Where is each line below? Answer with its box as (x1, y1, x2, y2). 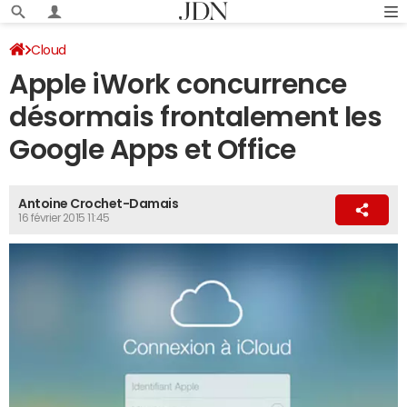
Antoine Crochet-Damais (18, 197, 179, 210)
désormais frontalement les (9, 103, 382, 131)
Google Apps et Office (9, 135, 296, 164)
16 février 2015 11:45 (18, 213, 110, 223)
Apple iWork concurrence (9, 70, 347, 98)
